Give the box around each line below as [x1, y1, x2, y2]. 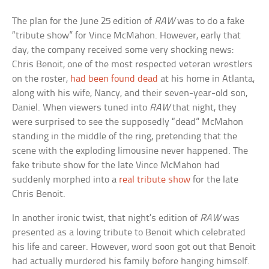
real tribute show [119, 175, 191, 186]
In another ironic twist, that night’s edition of [12, 213, 201, 224]
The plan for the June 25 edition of [12, 16, 155, 27]
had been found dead [70, 74, 159, 85]
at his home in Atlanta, [158, 74, 255, 85]
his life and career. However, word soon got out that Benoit [12, 242, 256, 253]
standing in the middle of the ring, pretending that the [12, 131, 238, 142]
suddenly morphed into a [12, 175, 119, 186]
